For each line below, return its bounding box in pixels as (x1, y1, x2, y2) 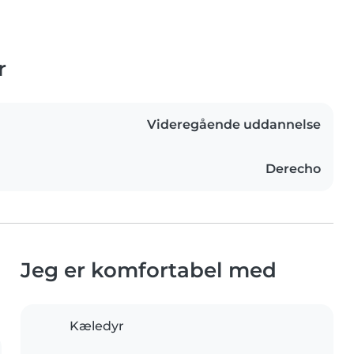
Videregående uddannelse (147, 117, 321, 133)
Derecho (265, 161, 321, 177)
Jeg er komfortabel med (21, 258, 277, 283)
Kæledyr (70, 318, 124, 334)
